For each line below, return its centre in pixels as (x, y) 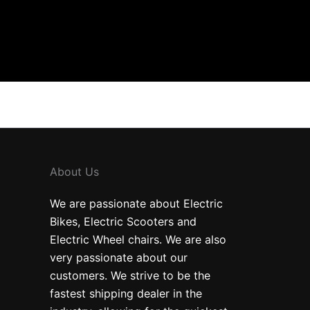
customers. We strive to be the (130, 275)
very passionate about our (119, 257)
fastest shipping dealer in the (126, 293)
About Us (74, 172)
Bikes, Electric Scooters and (123, 221)
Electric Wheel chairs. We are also (138, 239)
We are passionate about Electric (136, 203)
